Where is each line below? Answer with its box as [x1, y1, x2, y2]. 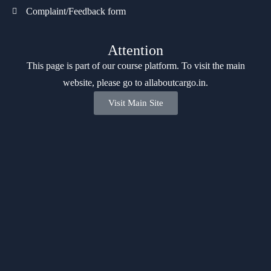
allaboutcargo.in [145, 77, 206, 88]
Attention [108, 42, 163, 58]
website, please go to [63, 77, 145, 88]
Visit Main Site [108, 97, 163, 108]
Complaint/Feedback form [25, 5, 126, 16]
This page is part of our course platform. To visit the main [26, 60, 245, 71]
